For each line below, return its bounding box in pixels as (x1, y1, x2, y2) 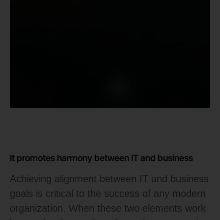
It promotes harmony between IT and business (10, 153, 193, 164)
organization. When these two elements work (10, 203, 206, 214)
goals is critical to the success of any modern (10, 188, 206, 199)
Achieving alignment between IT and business (10, 173, 209, 185)
